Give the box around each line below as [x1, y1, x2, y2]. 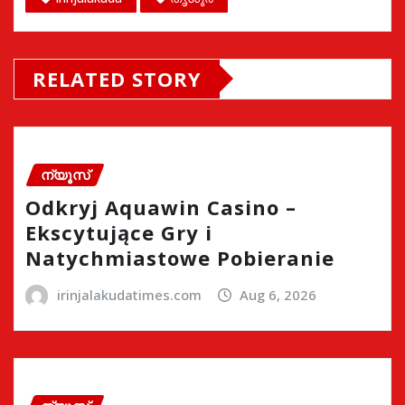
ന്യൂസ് [41, 165, 89, 184]
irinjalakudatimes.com [56, 286, 202, 305]
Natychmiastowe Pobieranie [25, 244, 334, 272]
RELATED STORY [33, 64, 202, 92]
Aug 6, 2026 [240, 286, 317, 305]
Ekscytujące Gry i [25, 219, 212, 247]
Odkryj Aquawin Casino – [25, 193, 297, 221]
